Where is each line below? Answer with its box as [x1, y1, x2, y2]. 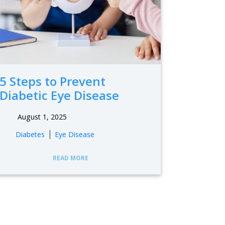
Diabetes [15, 130, 45, 140]
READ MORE [52, 154, 90, 163]
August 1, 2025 [15, 112, 67, 122]
